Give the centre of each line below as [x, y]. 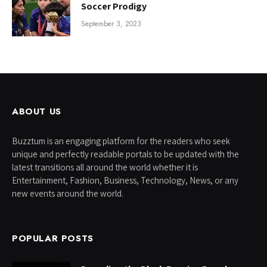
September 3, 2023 [111, 24]
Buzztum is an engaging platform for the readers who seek [121, 141]
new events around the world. [68, 194]
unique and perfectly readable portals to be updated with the [125, 154]
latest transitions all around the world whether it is [105, 167]
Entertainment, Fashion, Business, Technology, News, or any [125, 181]
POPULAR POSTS [53, 239]
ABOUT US [37, 112]
